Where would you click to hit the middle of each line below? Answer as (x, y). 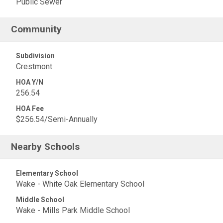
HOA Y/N (30, 82)
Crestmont (34, 66)
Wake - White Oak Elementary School (80, 184)
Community (37, 29)
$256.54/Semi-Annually (57, 119)
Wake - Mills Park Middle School (73, 210)
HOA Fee (30, 109)
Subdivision (35, 56)
